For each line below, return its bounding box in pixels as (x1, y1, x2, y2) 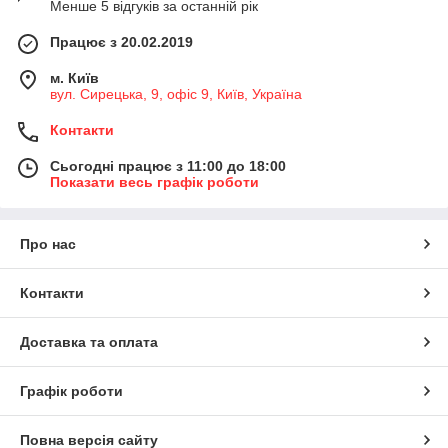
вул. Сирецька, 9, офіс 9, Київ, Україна (50, 86, 302, 103)
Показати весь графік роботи (50, 174, 259, 191)
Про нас (20, 236, 76, 253)
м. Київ (50, 70, 99, 87)
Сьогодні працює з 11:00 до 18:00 (50, 158, 286, 175)
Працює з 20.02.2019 (50, 34, 193, 51)
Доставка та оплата (20, 334, 158, 351)
